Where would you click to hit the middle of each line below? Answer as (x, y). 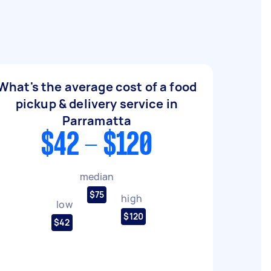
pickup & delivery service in (97, 104)
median (97, 176)
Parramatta (97, 121)
